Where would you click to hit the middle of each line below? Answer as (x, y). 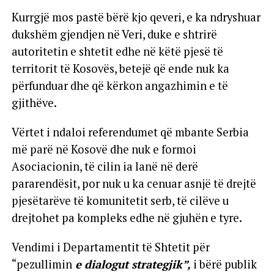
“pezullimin (42, 264)
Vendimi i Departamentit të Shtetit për (110, 247)
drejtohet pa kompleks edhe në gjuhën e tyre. (127, 217)
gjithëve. (34, 102)
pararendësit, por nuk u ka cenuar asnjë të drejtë (134, 183)
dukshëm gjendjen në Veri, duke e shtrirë (114, 34)
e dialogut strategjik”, (132, 264)
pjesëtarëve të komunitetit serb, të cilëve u (120, 200)
